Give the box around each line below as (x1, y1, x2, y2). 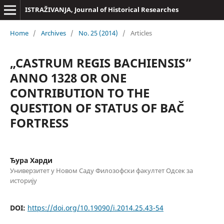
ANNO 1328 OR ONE (9, 69, 126, 86)
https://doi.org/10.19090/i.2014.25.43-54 (27, 202, 163, 212)
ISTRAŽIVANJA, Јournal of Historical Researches (24, 5, 178, 14)
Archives (40, 28, 66, 37)
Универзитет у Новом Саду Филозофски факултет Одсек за (9, 165, 193, 175)
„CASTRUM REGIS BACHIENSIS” (9, 54, 192, 71)
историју (9, 175, 37, 185)
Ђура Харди (9, 155, 52, 165)
